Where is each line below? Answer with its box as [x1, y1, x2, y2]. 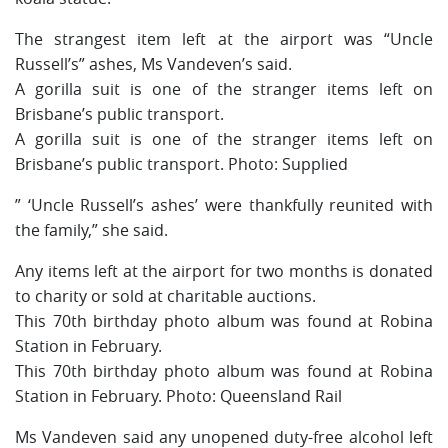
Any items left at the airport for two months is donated [15, 259, 433, 282]
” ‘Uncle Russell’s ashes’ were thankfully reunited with [15, 193, 433, 216]
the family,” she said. [15, 218, 168, 241]
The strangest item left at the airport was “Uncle [15, 27, 433, 50]
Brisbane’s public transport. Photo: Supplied [15, 152, 348, 175]
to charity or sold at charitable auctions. [15, 284, 316, 307]
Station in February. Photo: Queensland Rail [15, 384, 342, 407]
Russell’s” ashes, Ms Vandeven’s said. [15, 52, 292, 75]
